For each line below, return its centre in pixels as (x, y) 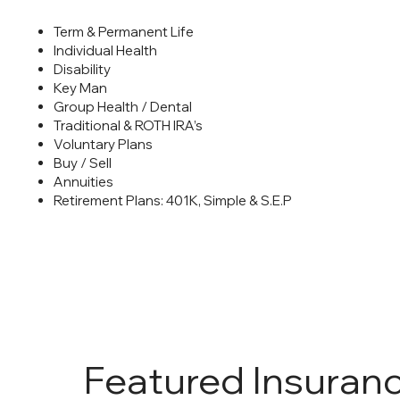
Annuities (84, 182)
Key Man (81, 88)
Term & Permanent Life (124, 32)
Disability (83, 70)
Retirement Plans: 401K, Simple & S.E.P (173, 201)
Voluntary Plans (104, 145)
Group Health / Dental (123, 107)
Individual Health (106, 51)
